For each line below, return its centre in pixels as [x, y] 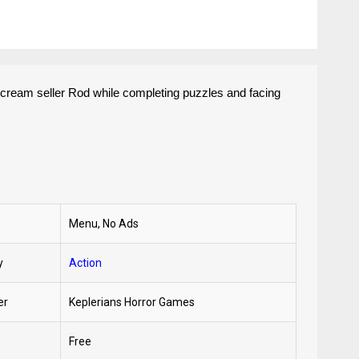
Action [86, 263]
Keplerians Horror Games [132, 302]
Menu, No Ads [104, 224]
